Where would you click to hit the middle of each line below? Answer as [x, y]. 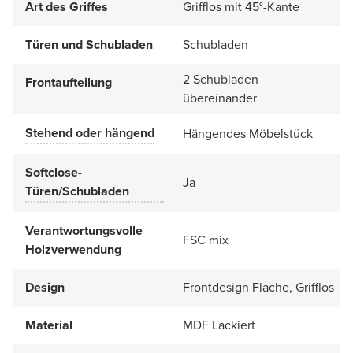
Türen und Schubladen [89, 44]
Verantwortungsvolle [84, 230]
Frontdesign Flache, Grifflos [258, 287]
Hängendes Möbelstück [248, 133]
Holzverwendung [73, 249]
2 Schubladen [221, 79]
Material [49, 325]
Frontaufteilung [69, 82]
